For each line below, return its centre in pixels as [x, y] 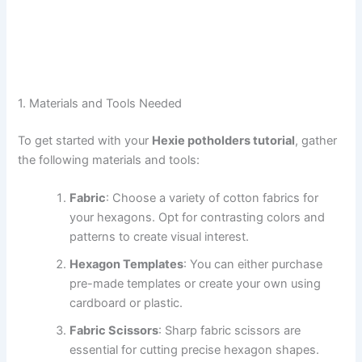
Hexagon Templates [127, 265]
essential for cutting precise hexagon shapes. [195, 350]
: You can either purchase [253, 265]
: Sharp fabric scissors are [230, 331]
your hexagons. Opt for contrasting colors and [198, 218]
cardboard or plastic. [126, 303]
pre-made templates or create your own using [196, 284]
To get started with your [85, 140]
